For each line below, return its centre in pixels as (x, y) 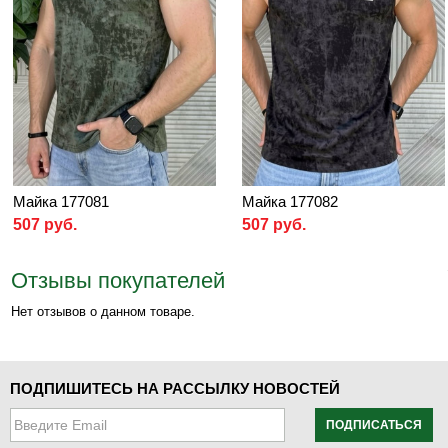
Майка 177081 (61, 201)
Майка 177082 (290, 201)
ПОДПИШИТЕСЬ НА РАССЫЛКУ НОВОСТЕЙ (175, 388)
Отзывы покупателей (118, 280)
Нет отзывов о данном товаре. (103, 311)
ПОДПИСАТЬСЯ (374, 424)
